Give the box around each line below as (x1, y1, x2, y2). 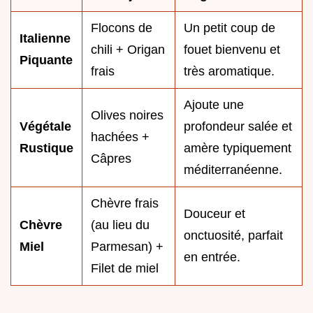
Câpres (91, 151, 131, 166)
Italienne (20, 31, 71, 45)
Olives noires (91, 108, 163, 122)
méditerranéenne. (184, 162, 282, 177)
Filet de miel (91, 261, 159, 275)
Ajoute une (184, 97, 244, 112)
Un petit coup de (184, 20, 275, 35)
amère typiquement (184, 140, 291, 155)
